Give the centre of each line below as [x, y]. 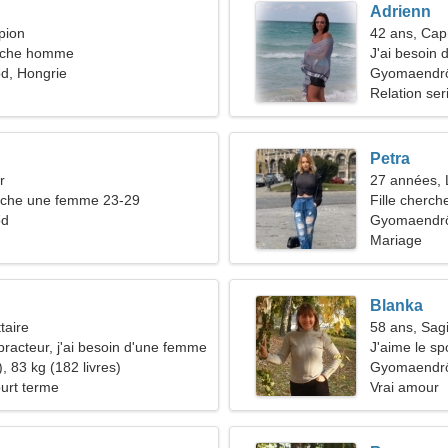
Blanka [396, 305]
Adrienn [400, 11]
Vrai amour [404, 387]
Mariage [396, 240]
